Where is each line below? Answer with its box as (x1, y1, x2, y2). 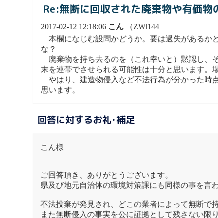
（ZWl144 (124, 22, 160, 31)
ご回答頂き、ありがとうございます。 (40, 170, 173, 179)
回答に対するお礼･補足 (37, 113, 135, 127)
